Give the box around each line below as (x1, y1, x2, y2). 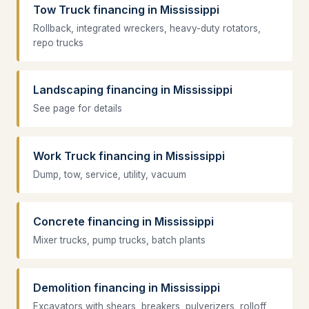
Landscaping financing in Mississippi (33, 83, 232, 97)
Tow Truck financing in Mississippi (33, 2, 219, 17)
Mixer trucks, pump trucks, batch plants (33, 235, 206, 246)
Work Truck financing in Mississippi (33, 148, 225, 163)
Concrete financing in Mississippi (33, 215, 214, 229)
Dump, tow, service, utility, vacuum (33, 168, 186, 180)
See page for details (33, 103, 122, 114)
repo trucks (33, 37, 83, 48)
